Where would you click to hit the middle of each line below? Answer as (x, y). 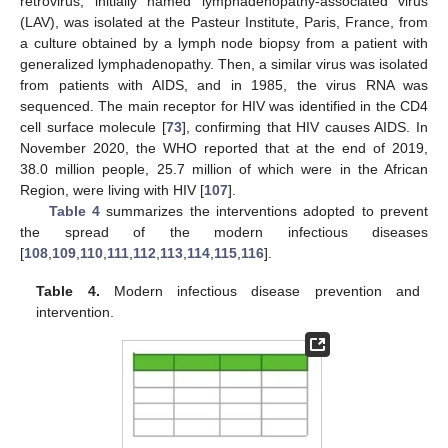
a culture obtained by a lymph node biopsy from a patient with (224, 42)
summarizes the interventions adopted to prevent (263, 210)
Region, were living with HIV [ (112, 189)
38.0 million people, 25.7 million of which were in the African (224, 168)
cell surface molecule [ (93, 126)
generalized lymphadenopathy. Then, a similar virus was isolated (224, 63)
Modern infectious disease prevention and (259, 290)
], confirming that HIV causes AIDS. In (305, 126)
